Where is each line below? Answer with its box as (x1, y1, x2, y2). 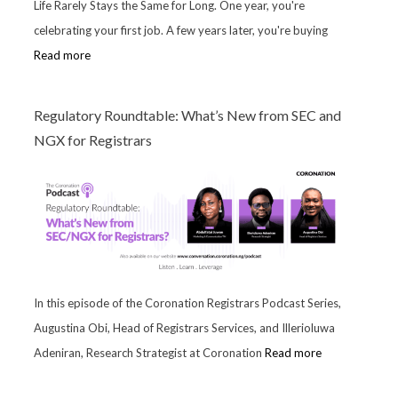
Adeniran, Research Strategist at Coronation (33, 345, 265, 360)
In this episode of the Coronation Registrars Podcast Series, (33, 295, 341, 310)
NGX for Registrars (33, 131, 152, 148)
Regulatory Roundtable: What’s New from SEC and (33, 106, 341, 123)
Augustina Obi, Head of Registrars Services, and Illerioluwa (33, 320, 335, 335)
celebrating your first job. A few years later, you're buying (33, 22, 328, 37)
